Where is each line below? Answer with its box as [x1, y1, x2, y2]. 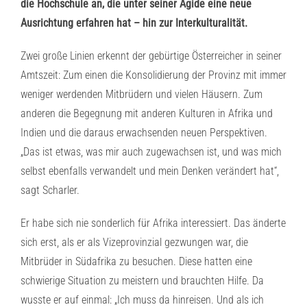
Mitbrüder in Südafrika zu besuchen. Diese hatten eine [21, 255, 252, 268]
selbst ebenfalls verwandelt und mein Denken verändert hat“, [21, 164, 279, 177]
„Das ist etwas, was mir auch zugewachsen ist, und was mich [21, 145, 282, 158]
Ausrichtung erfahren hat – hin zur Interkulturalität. [21, 16, 247, 29]
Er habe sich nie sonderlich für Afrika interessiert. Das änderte [21, 217, 286, 230]
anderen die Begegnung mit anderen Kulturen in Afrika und [21, 107, 273, 120]
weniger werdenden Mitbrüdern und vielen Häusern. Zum [21, 88, 262, 101]
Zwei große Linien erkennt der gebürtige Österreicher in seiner [21, 49, 282, 62]
